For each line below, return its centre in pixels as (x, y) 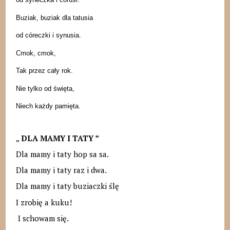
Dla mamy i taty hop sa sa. (62, 154)
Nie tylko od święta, (45, 88)
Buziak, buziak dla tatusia (54, 17)
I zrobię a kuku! (44, 202)
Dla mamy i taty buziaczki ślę (67, 186)
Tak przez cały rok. (44, 71)
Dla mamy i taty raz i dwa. (61, 170)
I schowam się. (42, 218)
